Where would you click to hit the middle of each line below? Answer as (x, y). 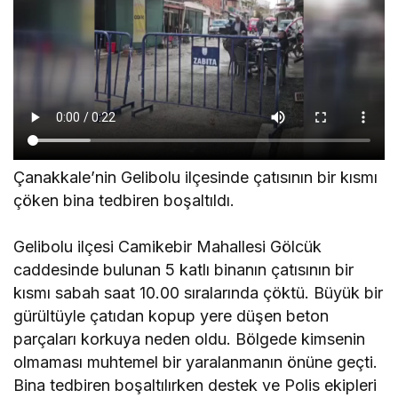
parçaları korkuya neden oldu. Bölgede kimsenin (190, 339)
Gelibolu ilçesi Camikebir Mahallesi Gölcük (168, 247)
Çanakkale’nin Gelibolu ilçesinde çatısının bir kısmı (196, 178)
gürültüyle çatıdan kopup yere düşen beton (171, 316)
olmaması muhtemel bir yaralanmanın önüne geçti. (196, 362)
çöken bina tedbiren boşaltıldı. (124, 201)
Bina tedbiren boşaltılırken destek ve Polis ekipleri (195, 386)
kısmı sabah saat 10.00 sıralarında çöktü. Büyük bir (199, 293)
